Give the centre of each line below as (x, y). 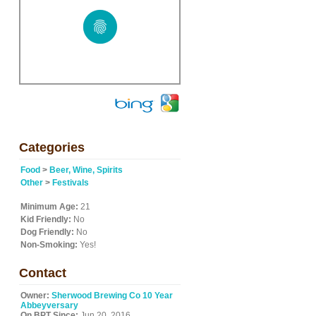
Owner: (35, 296)
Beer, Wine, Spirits (86, 170)
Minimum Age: (49, 207)
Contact (43, 273)
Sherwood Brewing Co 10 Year (112, 296)
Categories (52, 147)
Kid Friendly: (46, 219)
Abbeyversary (49, 305)
